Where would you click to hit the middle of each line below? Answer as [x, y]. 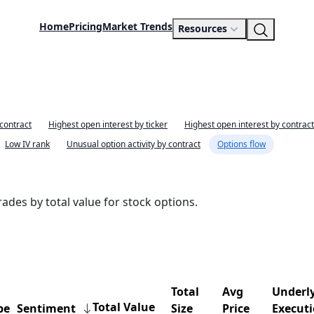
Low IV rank [27, 144]
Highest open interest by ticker [108, 124]
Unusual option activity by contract [134, 144]
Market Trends [137, 27]
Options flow [241, 144]
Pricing [86, 27]
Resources [203, 29]
